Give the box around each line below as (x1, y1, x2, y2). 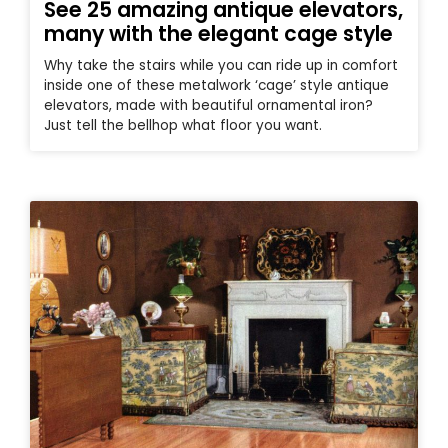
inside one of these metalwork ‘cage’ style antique (44, 76, 389, 96)
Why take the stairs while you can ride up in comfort (44, 56, 398, 76)
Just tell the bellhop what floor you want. (44, 116, 322, 136)
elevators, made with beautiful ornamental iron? (44, 96, 373, 116)
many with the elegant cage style (44, 19, 393, 49)
